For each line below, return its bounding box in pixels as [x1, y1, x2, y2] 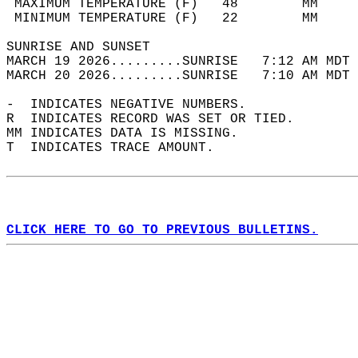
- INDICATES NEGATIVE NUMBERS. [6, 97, 262, 112]
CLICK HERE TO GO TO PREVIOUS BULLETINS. [6, 223, 318, 237]
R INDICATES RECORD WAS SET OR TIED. [6, 112, 310, 126]
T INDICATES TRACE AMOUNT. [6, 141, 230, 155]
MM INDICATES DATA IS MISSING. [6, 126, 254, 141]
